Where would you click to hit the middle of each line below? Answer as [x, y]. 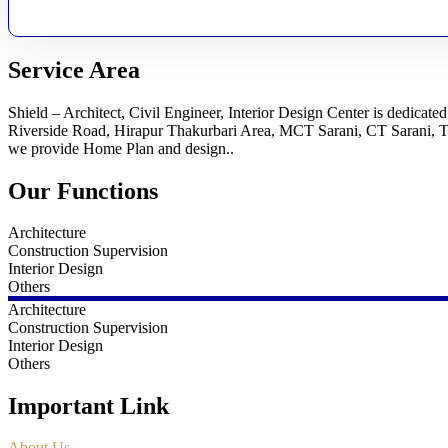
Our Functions [83, 190]
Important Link [88, 406]
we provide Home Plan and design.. [121, 148]
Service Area [74, 69]
